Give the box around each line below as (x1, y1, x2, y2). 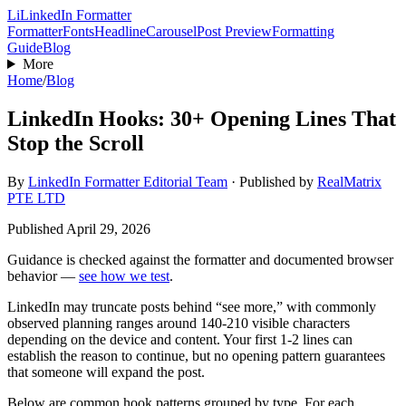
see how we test (79, 267, 169, 284)
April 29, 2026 (66, 220, 150, 237)
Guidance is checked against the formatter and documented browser (7, 251, 393, 267)
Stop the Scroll (7, 130, 144, 155)
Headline (94, 24, 146, 39)
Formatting (272, 24, 334, 39)
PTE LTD (7, 189, 65, 206)
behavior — (7, 267, 75, 284)
